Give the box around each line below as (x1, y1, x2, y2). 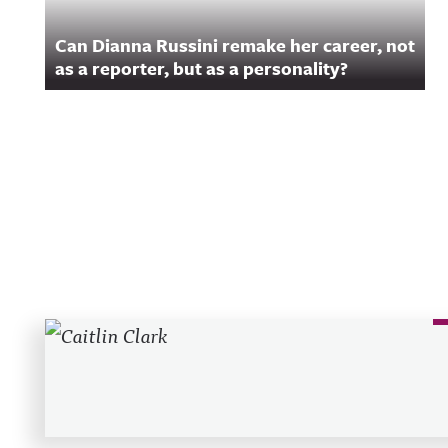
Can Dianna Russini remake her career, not (55, 32, 415, 58)
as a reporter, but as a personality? (55, 55, 348, 81)
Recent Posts (44, 322, 228, 365)
